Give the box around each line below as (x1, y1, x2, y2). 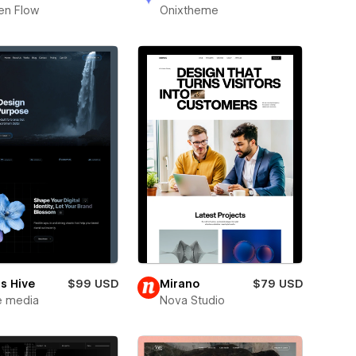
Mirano (159, 277, 199, 290)
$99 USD (67, 277, 118, 290)
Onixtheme (159, 3, 219, 17)
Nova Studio (159, 294, 225, 307)
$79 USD (252, 277, 303, 290)
